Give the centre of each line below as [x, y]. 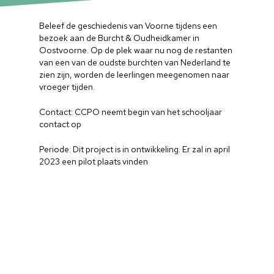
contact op [61, 124]
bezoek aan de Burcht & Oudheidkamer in [120, 38]
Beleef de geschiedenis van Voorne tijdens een [128, 26]
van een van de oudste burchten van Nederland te [135, 62]
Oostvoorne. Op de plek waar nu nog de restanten [136, 50]
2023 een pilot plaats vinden [94, 161]
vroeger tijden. [67, 87]
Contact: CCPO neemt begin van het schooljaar [131, 112]
